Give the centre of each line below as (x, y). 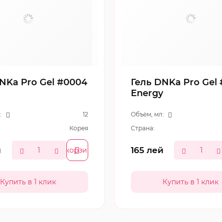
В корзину (77, 150)
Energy (147, 93)
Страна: (142, 128)
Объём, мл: (147, 114)
